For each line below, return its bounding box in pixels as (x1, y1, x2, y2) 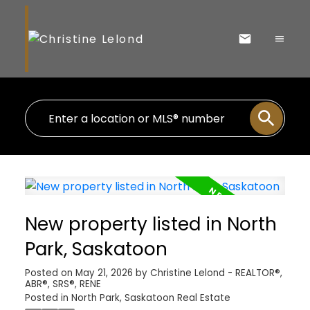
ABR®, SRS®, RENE (24, 277, 101, 291)
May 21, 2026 (75, 266, 133, 280)
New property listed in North (24, 210, 277, 237)
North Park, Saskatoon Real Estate (71, 291, 230, 304)
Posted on (24, 266, 75, 280)
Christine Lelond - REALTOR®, (149, 266, 282, 280)
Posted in (24, 291, 69, 304)
